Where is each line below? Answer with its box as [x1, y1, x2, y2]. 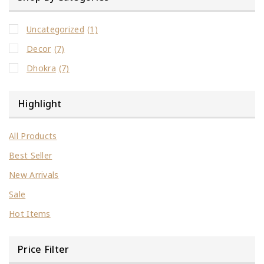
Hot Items [9, 207, 51, 219]
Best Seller [9, 149, 52, 161]
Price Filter [18, 242, 70, 256]
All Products [9, 130, 57, 141]
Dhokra [27, 62, 56, 74]
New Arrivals [9, 169, 59, 180]
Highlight [18, 97, 62, 110]
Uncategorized [27, 23, 84, 35]
